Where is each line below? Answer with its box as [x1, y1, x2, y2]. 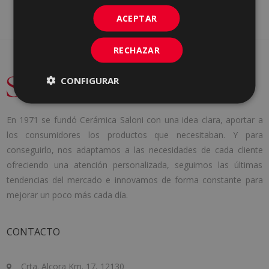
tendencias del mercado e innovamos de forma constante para [6, 174, 263, 186]
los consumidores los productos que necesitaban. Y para [6, 128, 263, 141]
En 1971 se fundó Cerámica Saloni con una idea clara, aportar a [6, 113, 263, 125]
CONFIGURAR [61, 74, 119, 86]
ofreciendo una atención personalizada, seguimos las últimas [6, 159, 263, 171]
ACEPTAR [116, 12, 157, 24]
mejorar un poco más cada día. [6, 189, 128, 201]
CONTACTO [6, 225, 60, 238]
